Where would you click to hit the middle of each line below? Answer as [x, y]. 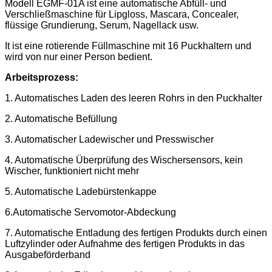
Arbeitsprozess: [42, 78]
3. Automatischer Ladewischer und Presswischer [109, 140]
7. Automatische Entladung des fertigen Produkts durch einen [136, 233]
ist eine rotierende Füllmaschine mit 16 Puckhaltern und [132, 46]
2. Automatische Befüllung [61, 119]
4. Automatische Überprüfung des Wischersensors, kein [124, 160]
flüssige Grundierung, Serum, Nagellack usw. [102, 25]
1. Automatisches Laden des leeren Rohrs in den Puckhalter [134, 98]
